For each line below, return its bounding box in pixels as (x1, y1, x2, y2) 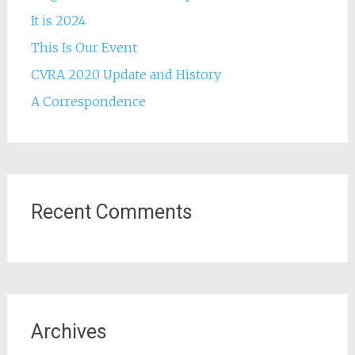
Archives (30, 320, 107, 343)
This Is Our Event (30, 40, 137, 55)
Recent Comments (30, 200, 193, 223)
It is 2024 (30, 13, 86, 29)
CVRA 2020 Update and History (30, 67, 221, 82)
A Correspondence (30, 94, 146, 109)
